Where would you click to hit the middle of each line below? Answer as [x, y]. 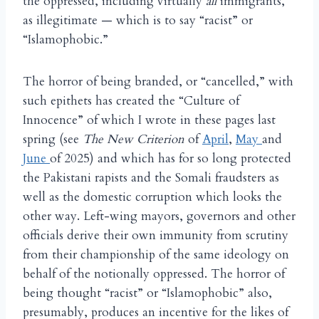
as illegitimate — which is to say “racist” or [138, 21]
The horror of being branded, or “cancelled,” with [158, 82]
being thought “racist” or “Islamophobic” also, [147, 293]
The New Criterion [134, 140]
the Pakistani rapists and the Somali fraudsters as [151, 178]
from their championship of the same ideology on [156, 255]
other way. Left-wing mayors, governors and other [159, 216]
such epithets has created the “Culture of [131, 101]
